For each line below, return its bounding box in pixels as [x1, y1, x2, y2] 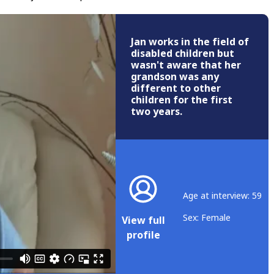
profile [126, 228, 160, 242]
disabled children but [131, 46, 234, 61]
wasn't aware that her [131, 58, 241, 73]
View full [122, 213, 165, 228]
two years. [131, 105, 182, 119]
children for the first [131, 93, 232, 108]
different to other [131, 81, 221, 96]
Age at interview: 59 [183, 189, 262, 202]
